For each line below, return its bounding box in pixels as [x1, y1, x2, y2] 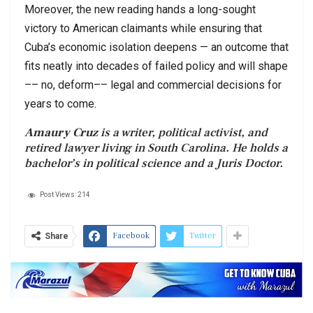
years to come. [24, 96, 96, 110]
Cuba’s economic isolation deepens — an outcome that [24, 40, 289, 54]
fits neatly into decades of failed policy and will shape [24, 59, 288, 73]
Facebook [112, 230, 150, 241]
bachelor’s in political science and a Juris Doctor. [24, 155, 283, 171]
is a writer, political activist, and [98, 124, 268, 140]
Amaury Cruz [24, 124, 98, 140]
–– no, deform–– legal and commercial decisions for [24, 78, 282, 92]
